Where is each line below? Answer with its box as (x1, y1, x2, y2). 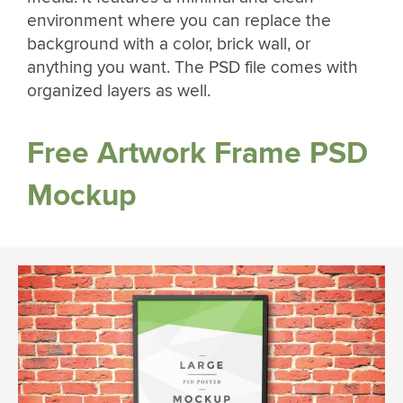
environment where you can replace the (27, 9, 331, 31)
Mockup (27, 177, 137, 215)
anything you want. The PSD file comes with (27, 56, 358, 78)
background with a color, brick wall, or (27, 32, 310, 55)
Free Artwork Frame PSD (27, 135, 368, 173)
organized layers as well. (27, 79, 210, 102)
